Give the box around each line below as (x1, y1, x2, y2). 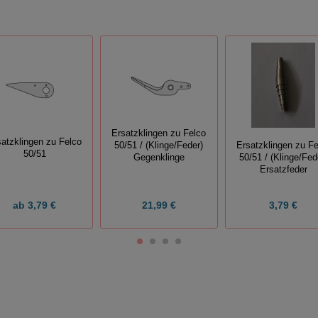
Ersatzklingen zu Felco (111, 128, 207, 138)
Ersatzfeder (259, 165, 307, 175)
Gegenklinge (133, 152, 185, 163)
